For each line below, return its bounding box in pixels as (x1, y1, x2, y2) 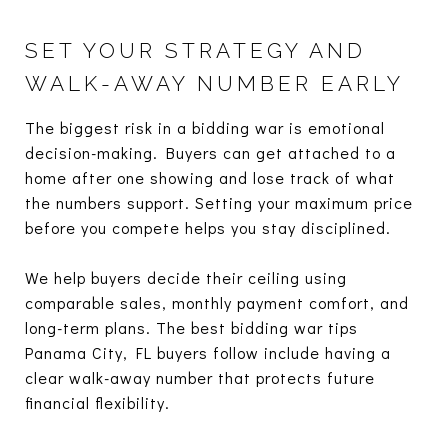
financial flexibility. (25, 391, 170, 413)
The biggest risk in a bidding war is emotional (25, 116, 385, 138)
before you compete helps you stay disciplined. (25, 216, 391, 238)
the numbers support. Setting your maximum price (25, 191, 413, 213)
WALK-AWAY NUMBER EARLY (25, 70, 404, 96)
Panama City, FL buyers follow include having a (25, 341, 391, 363)
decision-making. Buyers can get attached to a (25, 141, 396, 163)
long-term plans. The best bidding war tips (25, 316, 358, 338)
